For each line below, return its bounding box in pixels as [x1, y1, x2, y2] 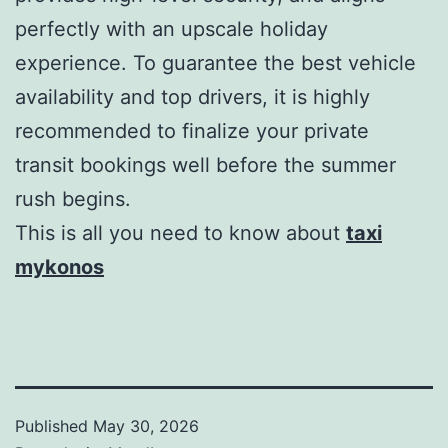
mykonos [15, 254, 104, 279]
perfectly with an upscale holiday [15, 16, 328, 41]
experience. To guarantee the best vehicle [15, 50, 416, 75]
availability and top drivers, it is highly [15, 84, 370, 109]
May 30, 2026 [93, 415, 199, 436]
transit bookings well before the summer [15, 152, 396, 177]
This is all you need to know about [15, 220, 346, 245]
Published [15, 415, 93, 436]
